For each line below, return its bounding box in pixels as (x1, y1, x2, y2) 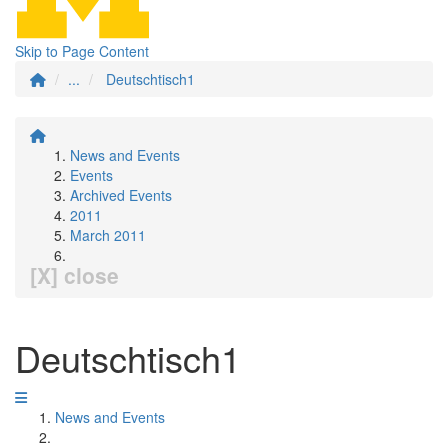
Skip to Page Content (15, 41, 149, 61)
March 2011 (70, 225, 146, 245)
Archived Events (70, 185, 172, 205)
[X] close (30, 260, 119, 290)
